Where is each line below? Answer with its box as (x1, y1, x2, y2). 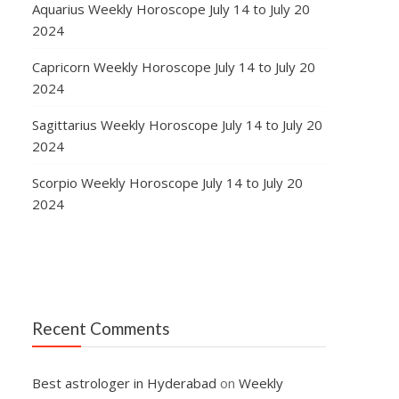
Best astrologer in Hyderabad (31, 374, 216, 392)
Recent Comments (31, 318, 170, 338)
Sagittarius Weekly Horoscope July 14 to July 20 (31, 116, 322, 134)
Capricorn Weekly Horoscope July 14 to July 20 (31, 58, 315, 76)
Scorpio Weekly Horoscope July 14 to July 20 (31, 174, 303, 191)
